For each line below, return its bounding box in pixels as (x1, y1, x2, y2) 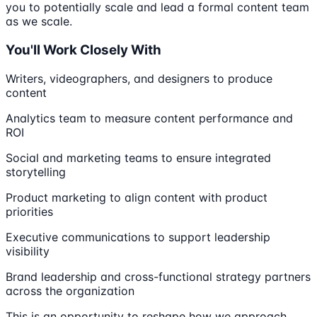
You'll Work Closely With (6, 41, 161, 58)
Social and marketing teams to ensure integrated (6, 150, 271, 165)
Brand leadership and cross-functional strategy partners (6, 269, 311, 284)
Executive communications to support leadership (6, 229, 270, 244)
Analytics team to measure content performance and (6, 110, 293, 125)
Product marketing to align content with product (6, 190, 267, 204)
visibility (6, 243, 50, 258)
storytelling (6, 164, 66, 179)
